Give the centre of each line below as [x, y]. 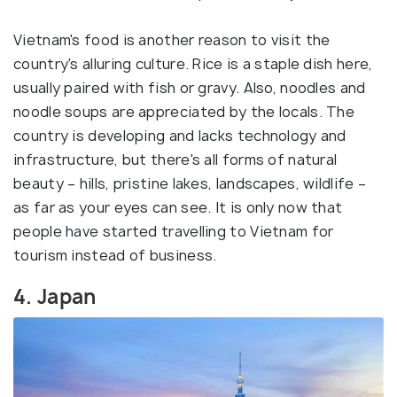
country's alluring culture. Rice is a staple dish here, [193, 64]
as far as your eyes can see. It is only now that [178, 208]
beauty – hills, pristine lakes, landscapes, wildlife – [190, 184]
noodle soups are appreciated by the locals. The [184, 112]
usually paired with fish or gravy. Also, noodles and [190, 88]
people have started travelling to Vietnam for [174, 232]
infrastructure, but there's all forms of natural [175, 160]
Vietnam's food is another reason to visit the [172, 40]
